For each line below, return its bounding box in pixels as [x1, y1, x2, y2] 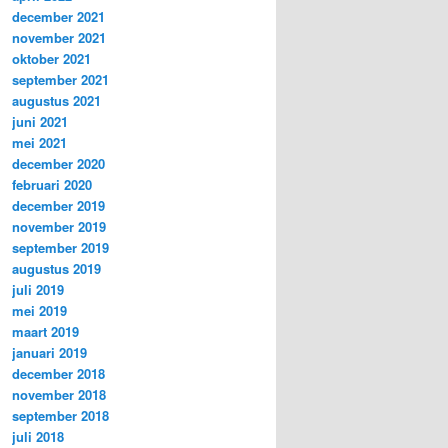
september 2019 [12, 238, 109, 258]
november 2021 [12, 28, 106, 48]
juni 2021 [12, 112, 68, 132]
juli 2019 [12, 280, 64, 300]
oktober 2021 [12, 49, 91, 69]
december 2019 [12, 196, 105, 216]
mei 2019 [12, 301, 67, 321]
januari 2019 [12, 343, 87, 363]
